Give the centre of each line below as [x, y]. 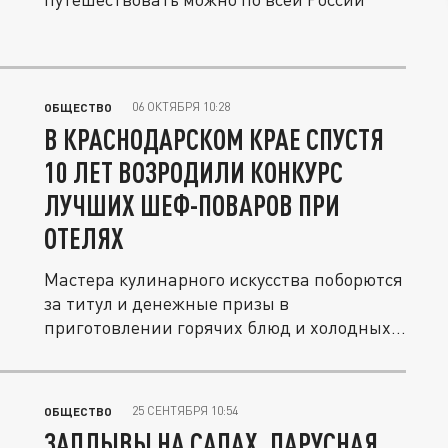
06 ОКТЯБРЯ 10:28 [181, 106]
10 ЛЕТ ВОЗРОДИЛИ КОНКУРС [193, 172]
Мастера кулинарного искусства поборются [223, 279]
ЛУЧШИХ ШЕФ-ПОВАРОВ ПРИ [192, 205]
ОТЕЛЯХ [84, 238]
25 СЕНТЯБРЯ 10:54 [185, 410]
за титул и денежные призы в [166, 303]
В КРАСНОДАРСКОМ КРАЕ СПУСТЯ [214, 139]
